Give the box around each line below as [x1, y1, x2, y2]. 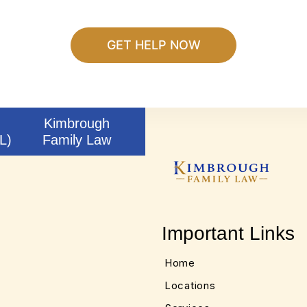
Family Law [42, 132, 111, 148]
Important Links [162, 222, 295, 244]
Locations [164, 278, 216, 292]
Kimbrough [43, 116, 110, 132]
